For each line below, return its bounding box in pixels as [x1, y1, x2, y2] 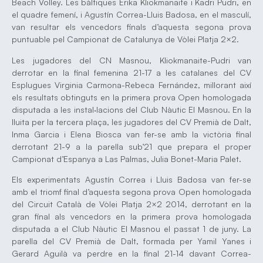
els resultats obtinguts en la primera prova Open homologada [12, 92, 251, 102]
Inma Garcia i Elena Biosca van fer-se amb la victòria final [12, 129, 251, 139]
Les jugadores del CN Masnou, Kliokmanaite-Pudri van [12, 55, 251, 65]
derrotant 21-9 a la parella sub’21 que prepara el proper [12, 141, 251, 151]
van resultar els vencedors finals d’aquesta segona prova [12, 22, 251, 32]
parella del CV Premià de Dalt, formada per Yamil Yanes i [12, 235, 251, 246]
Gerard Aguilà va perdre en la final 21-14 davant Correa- [12, 248, 251, 258]
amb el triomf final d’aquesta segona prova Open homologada [12, 186, 251, 197]
